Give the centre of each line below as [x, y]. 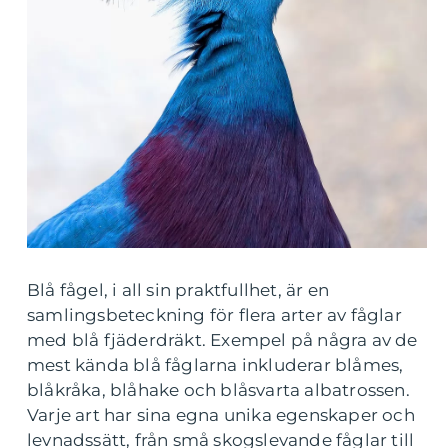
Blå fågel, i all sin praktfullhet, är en [178, 290]
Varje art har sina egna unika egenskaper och [221, 415]
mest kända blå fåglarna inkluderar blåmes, [215, 365]
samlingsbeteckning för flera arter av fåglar [214, 315]
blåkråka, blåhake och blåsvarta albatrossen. [218, 390]
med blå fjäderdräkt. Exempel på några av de [222, 340]
